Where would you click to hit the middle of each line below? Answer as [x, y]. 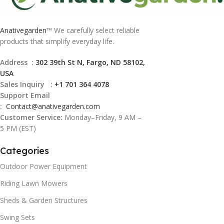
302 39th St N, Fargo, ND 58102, [90, 62]
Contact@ [22, 106]
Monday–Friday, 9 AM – [102, 117]
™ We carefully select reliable [93, 30]
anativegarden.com [69, 106]
